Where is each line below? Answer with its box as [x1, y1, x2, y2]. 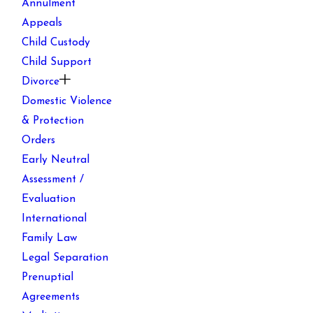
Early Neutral [22, 154, 90, 166]
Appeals [22, 17, 63, 29]
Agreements [22, 291, 80, 303]
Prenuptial [22, 272, 74, 284]
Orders [22, 135, 56, 147]
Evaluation [22, 194, 76, 205]
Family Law [22, 233, 78, 245]
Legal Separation [22, 252, 109, 264]
